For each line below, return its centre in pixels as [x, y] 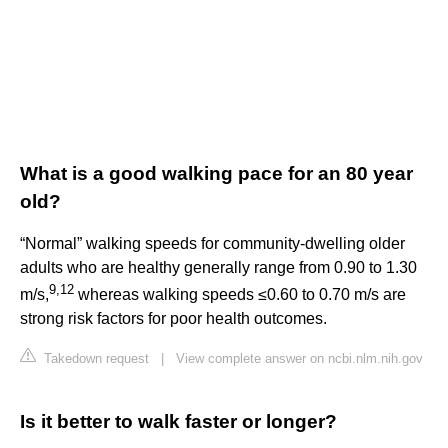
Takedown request [94, 359]
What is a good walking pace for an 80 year [216, 174]
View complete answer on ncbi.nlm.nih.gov [299, 359]
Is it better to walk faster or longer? [178, 422]
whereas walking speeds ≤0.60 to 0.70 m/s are [240, 295]
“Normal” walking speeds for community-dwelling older [212, 244]
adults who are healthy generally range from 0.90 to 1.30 [218, 268]
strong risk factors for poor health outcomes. [173, 319]
